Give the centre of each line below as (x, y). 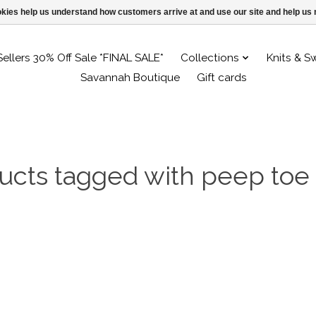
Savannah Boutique (130, 77)
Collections (210, 57)
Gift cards (221, 77)
